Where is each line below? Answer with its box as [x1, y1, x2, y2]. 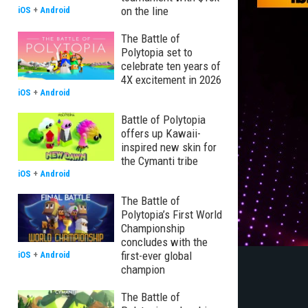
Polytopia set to [121, 45, 192, 59]
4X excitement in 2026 [121, 73, 221, 87]
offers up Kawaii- [121, 126, 201, 140]
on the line [121, 4, 168, 18]
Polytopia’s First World [121, 208, 222, 221]
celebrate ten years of [121, 59, 221, 73]
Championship [121, 221, 185, 235]
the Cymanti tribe [121, 154, 198, 168]
